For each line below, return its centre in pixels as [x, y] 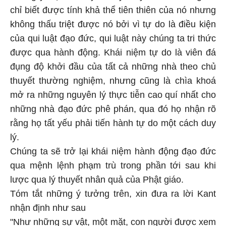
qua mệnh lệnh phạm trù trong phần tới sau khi [113, 165]
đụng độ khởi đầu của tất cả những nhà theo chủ [113, 67]
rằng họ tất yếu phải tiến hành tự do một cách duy [113, 123]
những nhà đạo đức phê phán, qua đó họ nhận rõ [113, 109]
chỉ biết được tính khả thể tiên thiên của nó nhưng [113, 10]
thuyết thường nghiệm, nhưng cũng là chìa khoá [113, 81]
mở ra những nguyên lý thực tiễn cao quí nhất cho [113, 95]
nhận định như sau [48, 208]
